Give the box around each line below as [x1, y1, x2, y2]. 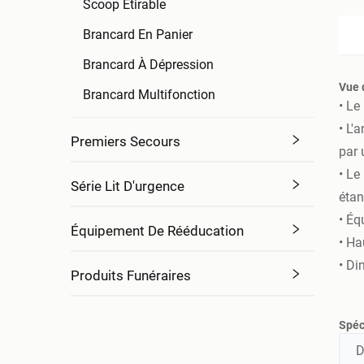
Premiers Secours [71, 133, 180, 149]
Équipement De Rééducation [71, 223, 244, 239]
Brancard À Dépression [83, 57, 214, 72]
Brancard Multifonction [83, 87, 215, 102]
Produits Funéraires [71, 267, 191, 284]
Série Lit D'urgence [71, 178, 184, 194]
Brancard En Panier [83, 27, 193, 42]
